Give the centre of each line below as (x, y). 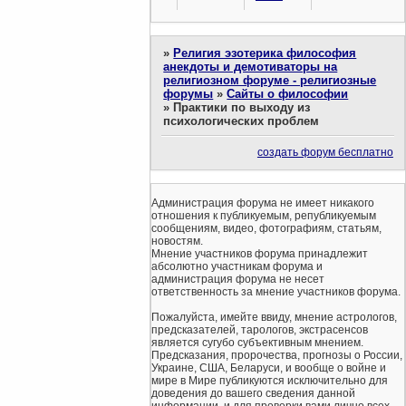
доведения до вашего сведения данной (253, 393)
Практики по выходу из (242, 107)
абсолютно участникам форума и (237, 266)
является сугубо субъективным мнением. (257, 342)
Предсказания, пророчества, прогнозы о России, (277, 355)
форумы (188, 93)
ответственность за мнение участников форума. (276, 291)
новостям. (177, 241)
